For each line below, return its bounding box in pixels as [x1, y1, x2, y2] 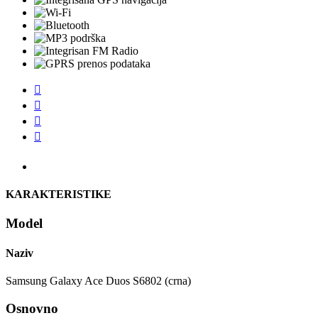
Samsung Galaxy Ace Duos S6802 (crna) [6, 274, 191, 287]
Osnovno [6, 300, 58, 316]
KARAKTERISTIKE [6, 188, 111, 201]
